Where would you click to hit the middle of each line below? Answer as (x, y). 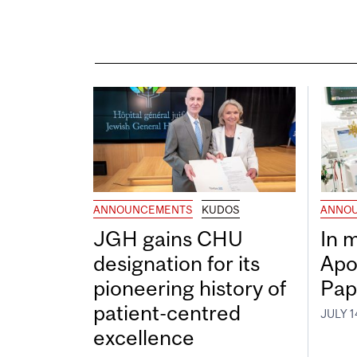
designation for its (177, 264)
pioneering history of (190, 288)
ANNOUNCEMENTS (143, 210)
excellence (144, 338)
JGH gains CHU (168, 239)
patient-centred (167, 313)
